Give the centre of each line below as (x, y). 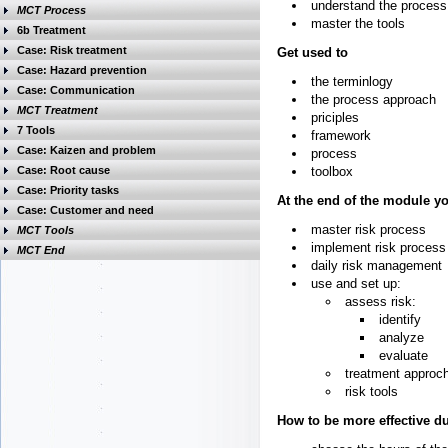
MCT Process (51, 10)
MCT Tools (45, 230)
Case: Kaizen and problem (86, 150)
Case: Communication (76, 90)
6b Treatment (51, 30)
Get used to (312, 52)
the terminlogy (352, 81)
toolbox (332, 171)
